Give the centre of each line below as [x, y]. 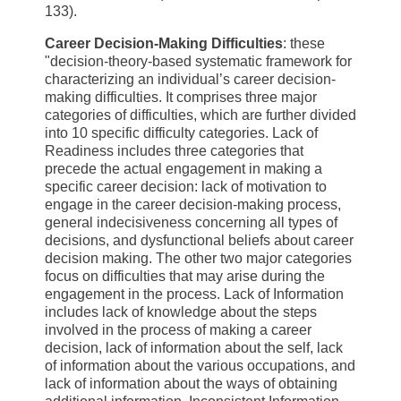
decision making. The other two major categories [198, 259]
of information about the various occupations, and [200, 366]
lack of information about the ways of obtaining [191, 384]
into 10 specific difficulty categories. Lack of [181, 133]
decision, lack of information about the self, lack [194, 348]
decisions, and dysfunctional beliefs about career [199, 241]
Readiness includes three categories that [174, 151]
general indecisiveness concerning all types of [191, 223]
